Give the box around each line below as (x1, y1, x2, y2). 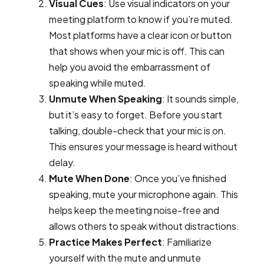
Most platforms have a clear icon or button (49, 29, 232, 41)
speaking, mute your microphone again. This (49, 188, 238, 200)
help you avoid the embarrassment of (49, 61, 210, 73)
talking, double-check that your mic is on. (49, 124, 226, 137)
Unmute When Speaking (49, 93, 162, 105)
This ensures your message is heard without (49, 140, 237, 153)
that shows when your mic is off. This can (49, 45, 225, 57)
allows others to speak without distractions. (49, 220, 239, 232)
